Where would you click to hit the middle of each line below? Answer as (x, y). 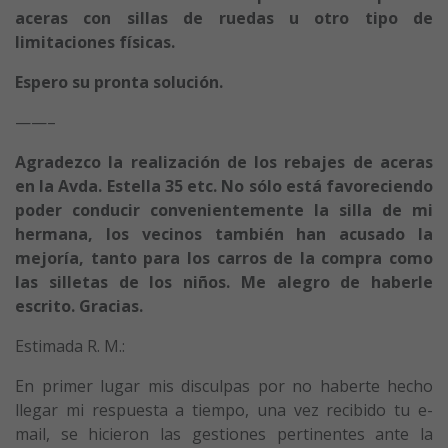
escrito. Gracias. (79, 305)
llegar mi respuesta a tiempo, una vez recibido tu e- (224, 409)
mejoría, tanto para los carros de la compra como (224, 257)
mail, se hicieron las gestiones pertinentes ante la (224, 433)
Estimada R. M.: (70, 345)
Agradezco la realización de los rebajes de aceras (224, 161)
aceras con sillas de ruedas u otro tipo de (224, 17)
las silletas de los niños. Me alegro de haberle (224, 281)
